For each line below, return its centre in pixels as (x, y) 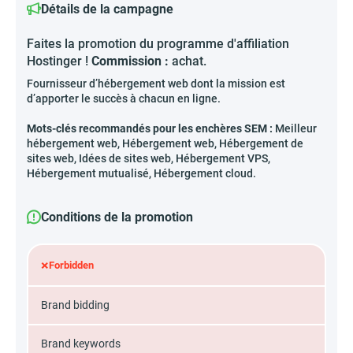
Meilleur (295, 128)
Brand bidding (75, 305)
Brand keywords (81, 344)
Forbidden (71, 265)
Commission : (130, 61)
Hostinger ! (59, 61)
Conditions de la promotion (117, 217)
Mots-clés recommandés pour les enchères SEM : (150, 128)
